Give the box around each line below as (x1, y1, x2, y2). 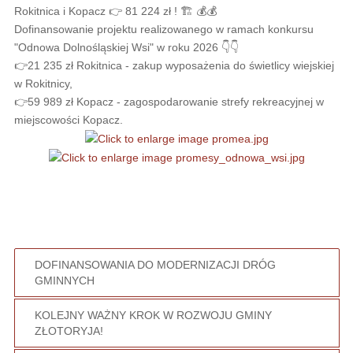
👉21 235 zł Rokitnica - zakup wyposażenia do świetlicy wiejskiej (13, 59, 334, 72)
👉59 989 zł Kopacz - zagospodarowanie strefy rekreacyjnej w (13, 95, 324, 109)
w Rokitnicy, (13, 77, 72, 91)
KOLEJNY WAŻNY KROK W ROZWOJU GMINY (34, 309, 272, 322)
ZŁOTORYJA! (34, 325, 103, 338)
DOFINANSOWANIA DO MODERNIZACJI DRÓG (34, 258, 276, 272)
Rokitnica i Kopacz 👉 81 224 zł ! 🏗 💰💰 (13, 5, 217, 18)
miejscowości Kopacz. (13, 113, 123, 127)
